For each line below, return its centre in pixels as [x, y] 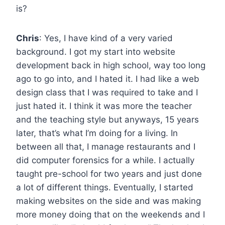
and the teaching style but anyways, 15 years [107, 119]
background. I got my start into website [96, 51]
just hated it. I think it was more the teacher [104, 106]
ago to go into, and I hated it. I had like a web [108, 79]
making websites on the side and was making [108, 201]
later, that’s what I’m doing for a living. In [97, 133]
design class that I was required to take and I [107, 92]
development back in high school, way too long [111, 65]
